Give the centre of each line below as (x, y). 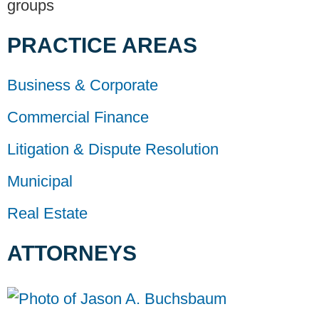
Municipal (40, 182)
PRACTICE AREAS (102, 46)
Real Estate (47, 214)
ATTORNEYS (72, 253)
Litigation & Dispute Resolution (113, 150)
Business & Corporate (83, 85)
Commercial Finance (78, 117)
